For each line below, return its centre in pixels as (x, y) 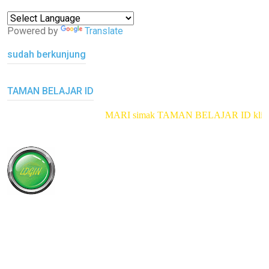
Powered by (34, 31)
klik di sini (228, 115)
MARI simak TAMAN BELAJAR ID (134, 115)
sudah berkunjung (47, 54)
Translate (104, 31)
